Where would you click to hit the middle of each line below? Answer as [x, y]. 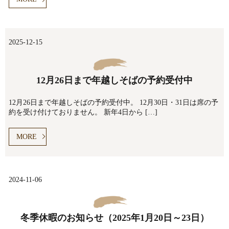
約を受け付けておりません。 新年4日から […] [83, 112]
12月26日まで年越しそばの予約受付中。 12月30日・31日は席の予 [113, 103]
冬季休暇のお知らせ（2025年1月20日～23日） [114, 218]
